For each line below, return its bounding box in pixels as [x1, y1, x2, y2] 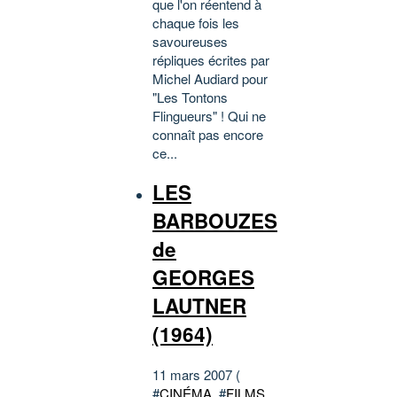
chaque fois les [152, 12, 239, 32]
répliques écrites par [152, 50, 269, 69]
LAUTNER [152, 292, 246, 321]
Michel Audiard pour [152, 68, 268, 88]
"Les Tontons [152, 87, 228, 106]
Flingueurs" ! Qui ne [152, 105, 266, 125]
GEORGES [152, 263, 254, 292]
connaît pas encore [152, 124, 263, 144]
